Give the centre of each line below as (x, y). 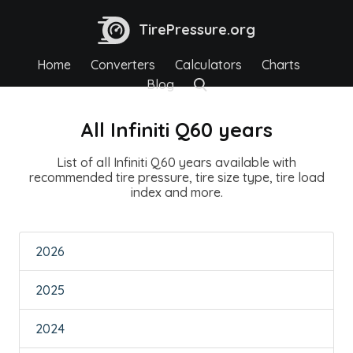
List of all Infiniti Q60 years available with (176, 162)
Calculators (208, 64)
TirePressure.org (197, 30)
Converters (123, 64)
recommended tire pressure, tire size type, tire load (176, 177)
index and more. (176, 192)
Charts (281, 64)
